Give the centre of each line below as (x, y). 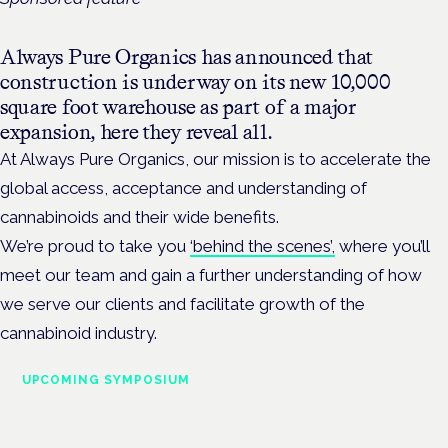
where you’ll (382, 245)
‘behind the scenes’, (262, 245)
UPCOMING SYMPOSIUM (105, 379)
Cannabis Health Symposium (194, 408)
